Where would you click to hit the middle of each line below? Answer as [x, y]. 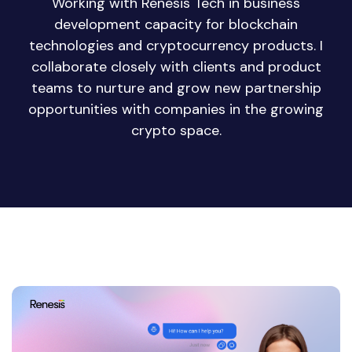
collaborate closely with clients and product [176, 67]
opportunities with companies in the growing [176, 109]
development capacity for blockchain [176, 24]
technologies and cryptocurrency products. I [176, 46]
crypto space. [176, 130]
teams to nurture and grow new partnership [176, 88]
